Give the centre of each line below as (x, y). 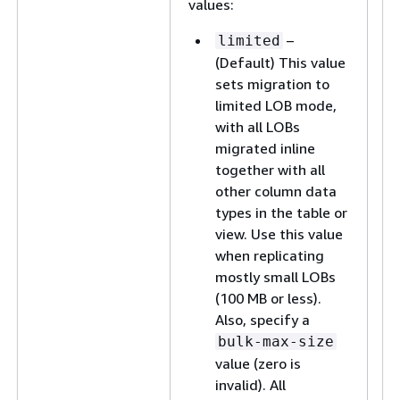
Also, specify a (262, 320)
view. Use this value (279, 234)
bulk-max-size (276, 342)
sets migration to (272, 84)
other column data (276, 191)
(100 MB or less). (268, 298)
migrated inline (265, 148)
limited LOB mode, (276, 105)
